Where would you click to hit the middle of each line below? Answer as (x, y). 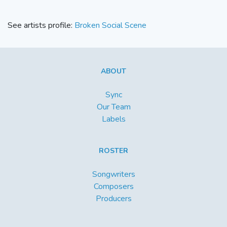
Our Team (113, 107)
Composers (113, 187)
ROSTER (113, 151)
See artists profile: (41, 26)
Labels (113, 119)
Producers (113, 199)
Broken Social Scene (110, 26)
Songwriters (113, 175)
